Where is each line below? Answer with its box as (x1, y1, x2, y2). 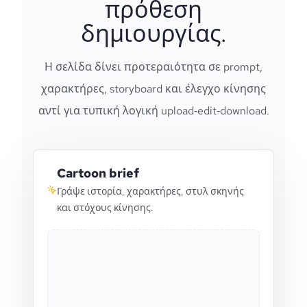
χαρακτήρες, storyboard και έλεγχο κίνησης (41, 82, 266, 96)
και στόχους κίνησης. (57, 201, 154, 214)
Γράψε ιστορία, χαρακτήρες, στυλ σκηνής (57, 185, 245, 197)
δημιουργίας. (80, 18, 227, 49)
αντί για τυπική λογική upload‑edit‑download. (38, 103, 269, 118)
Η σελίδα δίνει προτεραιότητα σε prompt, (45, 60, 262, 74)
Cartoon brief (57, 165, 140, 181)
